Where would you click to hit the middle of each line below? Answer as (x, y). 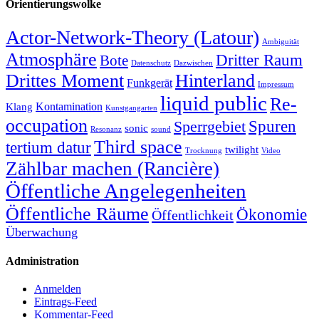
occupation (47, 125)
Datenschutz (151, 63)
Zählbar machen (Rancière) (113, 168)
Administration (42, 261)
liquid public (214, 103)
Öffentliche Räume (77, 213)
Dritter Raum (259, 59)
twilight (242, 149)
